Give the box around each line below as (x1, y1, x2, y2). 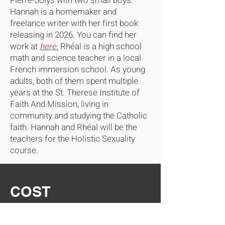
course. (10, 144, 38, 157)
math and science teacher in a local (10, 52, 141, 64)
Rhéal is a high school (58, 40, 142, 53)
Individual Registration (10, 207, 134, 221)
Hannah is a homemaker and (10, 6, 117, 18)
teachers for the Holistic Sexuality (10, 133, 135, 145)
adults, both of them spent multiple (10, 75, 138, 87)
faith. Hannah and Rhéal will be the (10, 121, 137, 134)
